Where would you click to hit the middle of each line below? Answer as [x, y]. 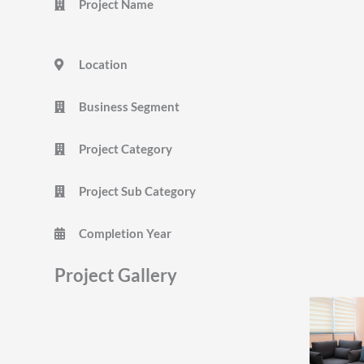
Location [103, 64]
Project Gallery [116, 275]
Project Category [126, 148]
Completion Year [125, 233]
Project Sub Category [137, 191]
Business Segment [129, 106]
